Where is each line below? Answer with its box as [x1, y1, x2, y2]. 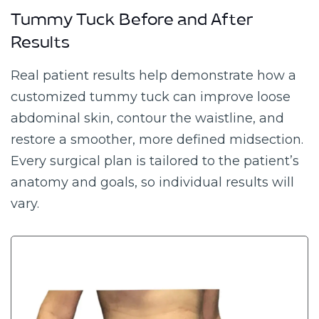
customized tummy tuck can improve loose [11, 89, 291, 105]
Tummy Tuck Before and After [11, 13, 253, 34]
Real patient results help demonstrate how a [11, 68, 296, 83]
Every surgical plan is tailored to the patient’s [11, 153, 299, 169]
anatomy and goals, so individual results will [11, 174, 294, 190]
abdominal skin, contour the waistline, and [11, 110, 284, 126]
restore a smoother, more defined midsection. [11, 132, 303, 147]
